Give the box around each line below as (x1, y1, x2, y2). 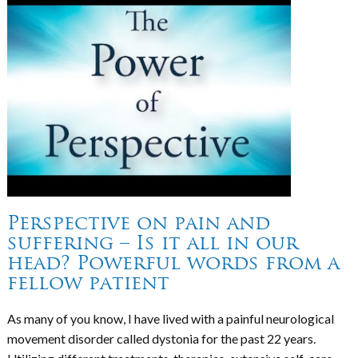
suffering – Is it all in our (6, 230, 298, 255)
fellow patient (6, 270, 169, 295)
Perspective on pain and (6, 210, 270, 235)
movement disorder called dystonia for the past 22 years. (6, 331, 316, 346)
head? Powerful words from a (6, 250, 340, 275)
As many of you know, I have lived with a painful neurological (6, 311, 334, 326)
